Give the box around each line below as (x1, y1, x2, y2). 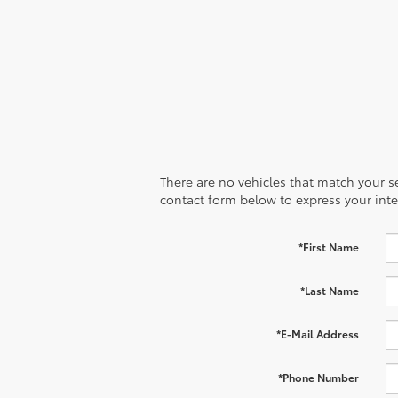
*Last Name (299, 282, 359, 298)
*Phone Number (277, 369, 359, 385)
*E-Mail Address (275, 325, 359, 341)
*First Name (298, 238, 359, 254)
